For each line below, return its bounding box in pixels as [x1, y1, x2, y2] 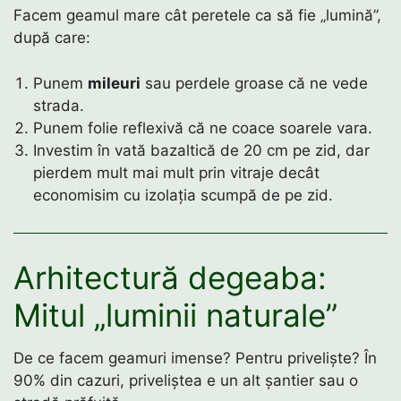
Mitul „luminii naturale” [13, 296, 337, 335]
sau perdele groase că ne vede [141, 73, 369, 92]
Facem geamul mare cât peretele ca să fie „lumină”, [13, 6, 381, 25]
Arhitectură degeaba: [13, 259, 327, 297]
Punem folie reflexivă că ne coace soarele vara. [33, 118, 373, 137]
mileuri [88, 73, 141, 92]
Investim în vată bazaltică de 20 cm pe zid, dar [33, 141, 371, 159]
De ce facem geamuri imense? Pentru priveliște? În [13, 349, 377, 368]
